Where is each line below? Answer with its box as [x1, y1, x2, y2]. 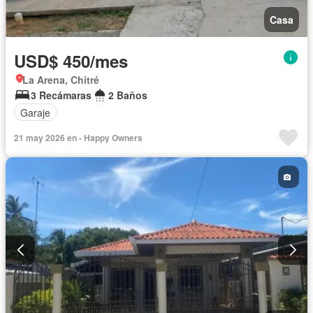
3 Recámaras [31, 88, 92, 103]
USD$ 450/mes [14, 49, 128, 73]
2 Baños [108, 88, 147, 103]
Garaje [20, 105, 50, 119]
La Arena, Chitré [22, 73, 99, 87]
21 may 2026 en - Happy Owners [14, 131, 143, 145]
